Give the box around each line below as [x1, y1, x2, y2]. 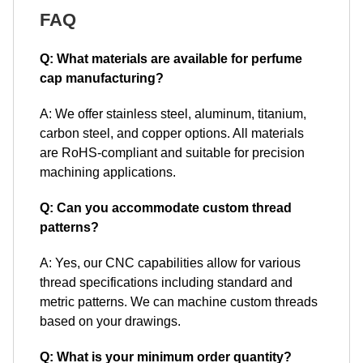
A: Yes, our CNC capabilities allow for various [40, 256, 301, 270]
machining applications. [40, 165, 176, 179]
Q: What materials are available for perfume [40, 52, 302, 66]
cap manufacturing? [40, 71, 164, 85]
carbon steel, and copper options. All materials [40, 126, 304, 140]
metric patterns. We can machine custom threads [40, 295, 318, 309]
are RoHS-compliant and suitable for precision [40, 146, 305, 160]
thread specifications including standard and [40, 275, 293, 289]
